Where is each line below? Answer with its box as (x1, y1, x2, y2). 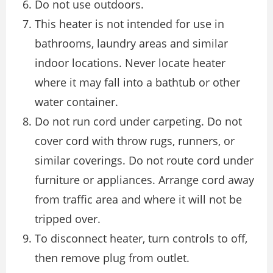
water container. (35, 94, 118, 110)
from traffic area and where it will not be (35, 192, 242, 207)
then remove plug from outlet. (35, 250, 190, 266)
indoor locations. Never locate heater (35, 55, 225, 71)
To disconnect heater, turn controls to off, (35, 231, 247, 246)
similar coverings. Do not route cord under (35, 153, 253, 168)
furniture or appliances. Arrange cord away (35, 172, 254, 188)
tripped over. (35, 211, 101, 227)
